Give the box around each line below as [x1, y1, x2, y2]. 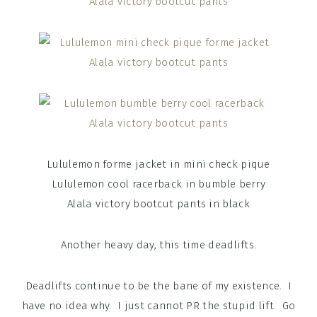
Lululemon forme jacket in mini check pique [47, 158, 270, 171]
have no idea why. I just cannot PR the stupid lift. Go [21, 299, 296, 313]
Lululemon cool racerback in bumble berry [52, 178, 265, 191]
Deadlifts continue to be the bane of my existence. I [25, 279, 292, 293]
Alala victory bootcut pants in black [67, 197, 250, 211]
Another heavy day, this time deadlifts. [60, 238, 257, 252]
